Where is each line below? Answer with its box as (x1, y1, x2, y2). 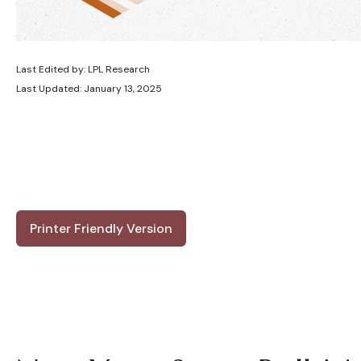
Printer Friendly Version (30, 220, 172, 238)
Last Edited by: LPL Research (16, 63, 150, 77)
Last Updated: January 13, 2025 (16, 82, 162, 96)
